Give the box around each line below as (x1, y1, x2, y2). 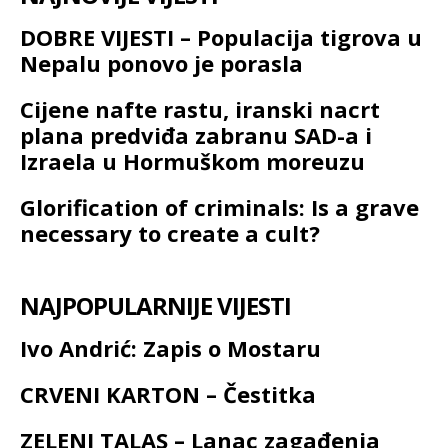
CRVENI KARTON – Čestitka (20, 379, 316, 410)
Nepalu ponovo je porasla (20, 48, 303, 79)
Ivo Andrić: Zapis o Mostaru (20, 333, 321, 364)
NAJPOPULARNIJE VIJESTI (20, 289, 291, 323)
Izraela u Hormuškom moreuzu (20, 146, 365, 177)
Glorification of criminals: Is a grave (20, 192, 419, 223)
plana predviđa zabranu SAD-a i (20, 120, 372, 151)
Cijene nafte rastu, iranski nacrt (20, 94, 380, 125)
